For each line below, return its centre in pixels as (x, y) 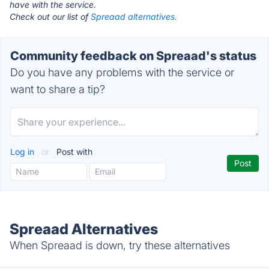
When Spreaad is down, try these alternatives (120, 245)
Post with (73, 152)
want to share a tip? (58, 89)
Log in (23, 152)
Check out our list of (50, 17)
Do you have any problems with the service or (122, 72)
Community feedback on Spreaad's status (133, 56)
